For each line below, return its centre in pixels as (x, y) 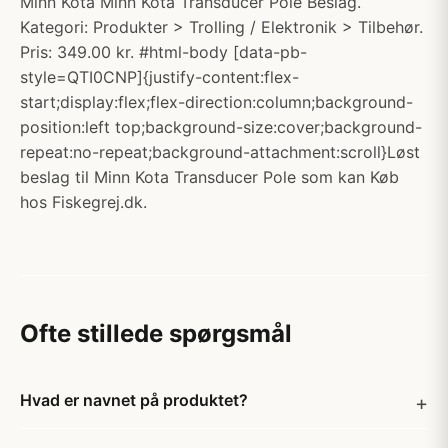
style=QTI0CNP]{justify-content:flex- (159, 77)
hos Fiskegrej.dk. (83, 202)
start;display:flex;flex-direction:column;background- (216, 102)
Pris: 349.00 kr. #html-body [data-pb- (163, 52)
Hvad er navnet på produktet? (134, 400)
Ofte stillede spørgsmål (156, 333)
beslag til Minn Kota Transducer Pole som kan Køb (209, 177)
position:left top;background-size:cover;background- (221, 127)
